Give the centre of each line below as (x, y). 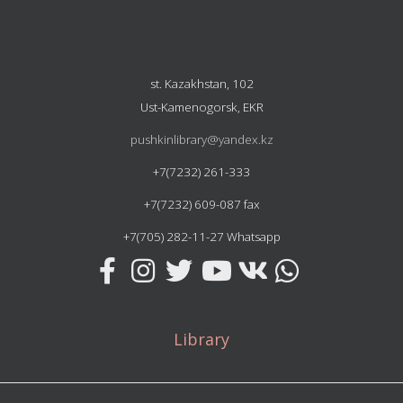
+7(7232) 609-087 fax (201, 204)
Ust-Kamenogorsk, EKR (201, 107)
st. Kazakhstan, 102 (201, 83)
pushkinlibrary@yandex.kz (201, 139)
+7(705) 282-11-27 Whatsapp (201, 236)
